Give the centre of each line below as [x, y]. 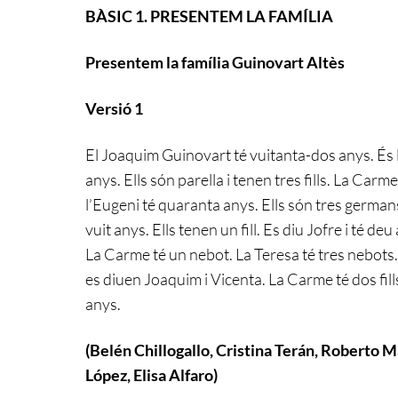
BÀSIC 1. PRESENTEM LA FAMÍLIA [209, 16]
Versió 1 [114, 108]
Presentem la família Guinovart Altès [215, 62]
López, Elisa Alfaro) [151, 374]
